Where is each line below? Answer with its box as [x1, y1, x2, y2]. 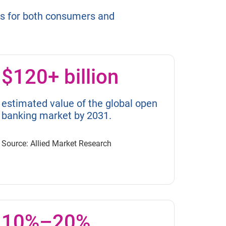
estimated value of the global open [2, 97, 157, 110]
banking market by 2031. [2, 109, 111, 122]
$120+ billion [2, 65, 119, 89]
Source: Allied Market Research [2, 139, 111, 149]
